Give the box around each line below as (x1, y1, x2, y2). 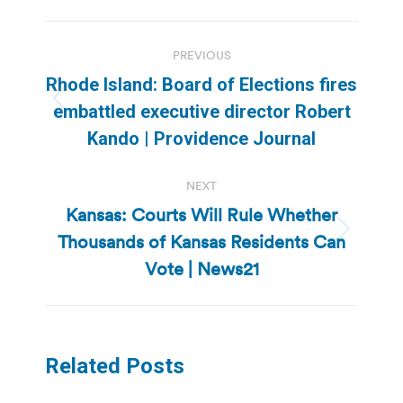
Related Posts (45, 353, 184, 379)
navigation (44, 60, 190, 97)
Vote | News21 (144, 256, 259, 281)
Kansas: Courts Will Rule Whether (66, 202, 337, 227)
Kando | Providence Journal (87, 127, 316, 149)
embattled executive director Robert (52, 100, 351, 122)
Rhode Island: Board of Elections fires (46, 73, 357, 95)
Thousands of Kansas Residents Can (58, 229, 345, 254)
